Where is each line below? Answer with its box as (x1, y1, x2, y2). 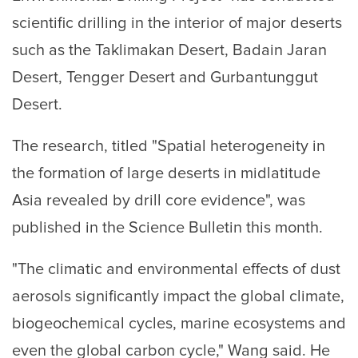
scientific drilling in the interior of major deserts (12, 15, 342, 32)
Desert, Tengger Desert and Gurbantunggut (12, 70, 318, 86)
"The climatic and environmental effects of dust (12, 261, 340, 278)
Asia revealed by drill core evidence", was (12, 193, 305, 209)
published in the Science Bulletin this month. (12, 220, 323, 237)
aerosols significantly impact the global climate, (12, 288, 344, 305)
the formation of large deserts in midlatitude (12, 165, 320, 182)
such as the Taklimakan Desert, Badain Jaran (12, 42, 327, 59)
